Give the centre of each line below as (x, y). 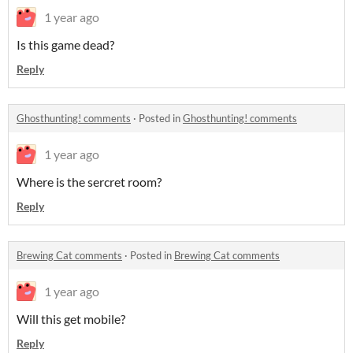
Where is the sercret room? (89, 182)
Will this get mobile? (71, 319)
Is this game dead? (65, 45)
